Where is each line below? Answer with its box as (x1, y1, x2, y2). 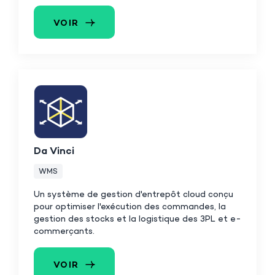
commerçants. (34, 226, 95, 237)
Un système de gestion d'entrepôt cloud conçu (34, 189, 233, 200)
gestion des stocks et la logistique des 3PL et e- (34, 214, 241, 225)
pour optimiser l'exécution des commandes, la (34, 201, 226, 212)
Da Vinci (34, 145, 74, 158)
